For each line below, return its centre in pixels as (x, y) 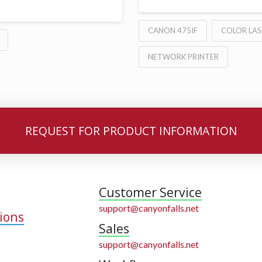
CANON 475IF (173, 30)
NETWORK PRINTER (183, 56)
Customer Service (151, 192)
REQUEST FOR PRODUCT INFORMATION (131, 130)
